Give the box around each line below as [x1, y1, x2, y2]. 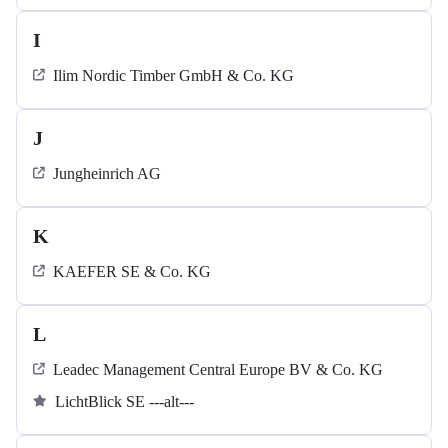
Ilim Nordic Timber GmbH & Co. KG [53, 67, 294, 85]
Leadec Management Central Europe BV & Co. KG [53, 361, 383, 379]
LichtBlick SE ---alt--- [55, 393, 194, 411]
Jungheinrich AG [53, 165, 161, 183]
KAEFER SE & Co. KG [53, 263, 211, 281]
